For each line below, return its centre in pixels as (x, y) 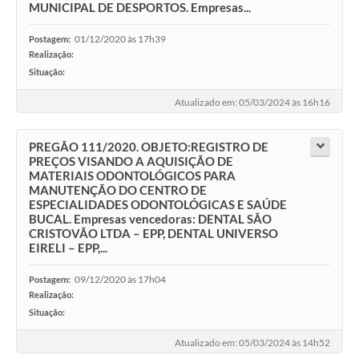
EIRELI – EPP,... (68, 248)
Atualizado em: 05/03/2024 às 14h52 (252, 343)
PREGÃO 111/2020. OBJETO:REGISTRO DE (149, 147)
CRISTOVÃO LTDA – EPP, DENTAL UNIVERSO (153, 234)
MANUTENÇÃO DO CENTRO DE (118, 190)
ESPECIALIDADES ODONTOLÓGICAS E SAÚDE (158, 205)
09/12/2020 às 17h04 (120, 280)
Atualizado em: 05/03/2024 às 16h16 (252, 103)
